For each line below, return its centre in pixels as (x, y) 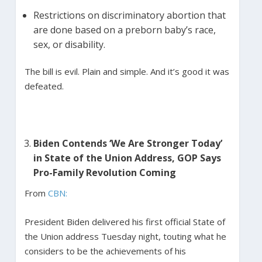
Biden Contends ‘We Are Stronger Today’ (127, 143)
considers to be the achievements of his (105, 251)
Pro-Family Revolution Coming (106, 172)
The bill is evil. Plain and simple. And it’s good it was (127, 71)
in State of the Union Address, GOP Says (127, 158)
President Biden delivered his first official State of (125, 221)
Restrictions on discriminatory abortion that (129, 15)
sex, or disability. (70, 44)
